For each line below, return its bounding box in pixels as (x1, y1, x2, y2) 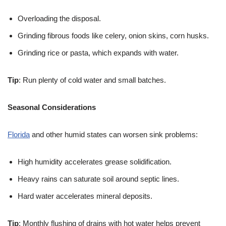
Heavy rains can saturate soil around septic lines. (18, 175, 179, 184)
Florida (8, 130, 30, 139)
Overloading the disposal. (18, 14, 101, 23)
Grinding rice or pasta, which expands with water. (18, 48, 179, 58)
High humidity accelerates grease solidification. (18, 157, 172, 166)
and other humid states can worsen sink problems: (30, 130, 198, 139)
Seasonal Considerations (8, 103, 96, 112)
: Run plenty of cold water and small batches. (19, 76, 166, 85)
